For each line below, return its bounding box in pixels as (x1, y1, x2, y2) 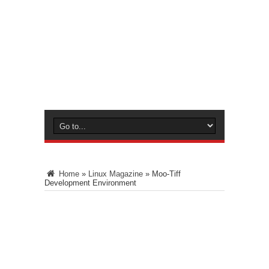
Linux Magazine (88, 169, 143, 178)
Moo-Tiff (152, 169, 181, 178)
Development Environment (44, 178, 136, 187)
